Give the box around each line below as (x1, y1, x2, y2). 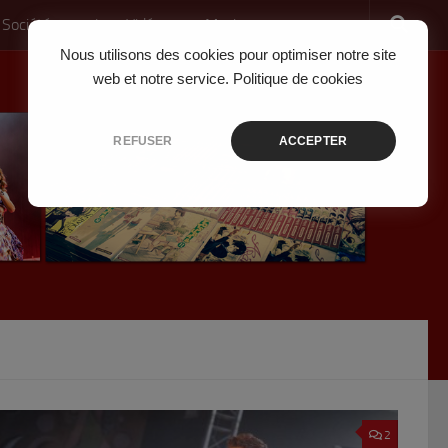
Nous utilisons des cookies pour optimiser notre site (60, 47, 396, 63)
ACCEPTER (278, 134, 348, 148)
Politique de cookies (233, 71, 364, 87)
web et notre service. (92, 71, 229, 87)
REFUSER (113, 134, 173, 148)
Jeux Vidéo (94, 15, 162, 34)
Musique (205, 15, 260, 34)
